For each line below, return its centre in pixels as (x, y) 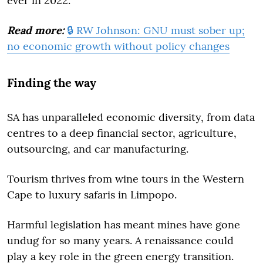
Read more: (36, 31)
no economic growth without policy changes (118, 46)
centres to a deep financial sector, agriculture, (122, 133)
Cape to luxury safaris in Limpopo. (92, 195)
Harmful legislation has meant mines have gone (124, 225)
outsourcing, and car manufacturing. (99, 149)
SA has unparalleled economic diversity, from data (131, 117)
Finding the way (52, 83)
